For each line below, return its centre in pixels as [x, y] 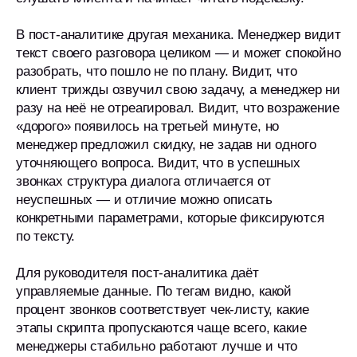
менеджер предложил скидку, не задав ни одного [166, 145]
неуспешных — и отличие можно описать [144, 200]
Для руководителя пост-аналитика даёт [137, 273]
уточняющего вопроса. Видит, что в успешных [158, 163]
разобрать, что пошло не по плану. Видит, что [157, 71]
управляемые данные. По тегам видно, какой [154, 291]
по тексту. [46, 236]
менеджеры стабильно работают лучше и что [157, 346]
